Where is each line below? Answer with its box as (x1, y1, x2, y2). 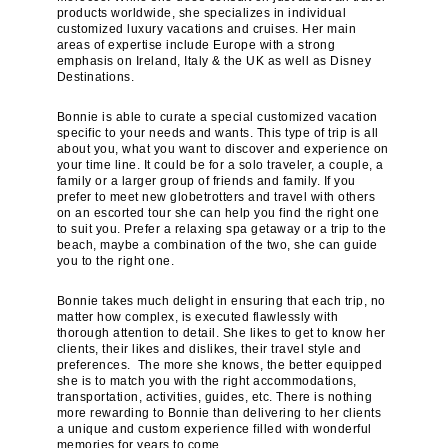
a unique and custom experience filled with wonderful (56, 422, 372, 437)
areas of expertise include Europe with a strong (56, 38, 336, 53)
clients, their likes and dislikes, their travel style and (56, 342, 362, 357)
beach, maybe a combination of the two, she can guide (56, 238, 378, 253)
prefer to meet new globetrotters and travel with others (56, 190, 376, 205)
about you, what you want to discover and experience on (56, 142, 389, 157)
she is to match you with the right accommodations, (56, 374, 357, 389)
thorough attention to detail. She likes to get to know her (56, 326, 386, 341)
